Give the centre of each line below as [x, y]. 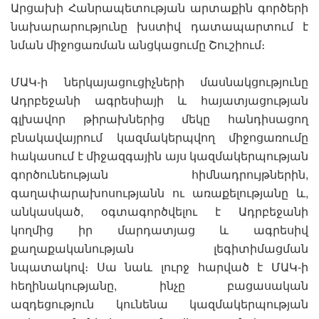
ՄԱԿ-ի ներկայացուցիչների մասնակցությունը [159, 82]
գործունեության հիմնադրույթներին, [159, 174]
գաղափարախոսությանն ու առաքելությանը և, [159, 193]
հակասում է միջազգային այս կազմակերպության [159, 156]
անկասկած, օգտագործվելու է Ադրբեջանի [159, 211]
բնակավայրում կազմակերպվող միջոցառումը [159, 137]
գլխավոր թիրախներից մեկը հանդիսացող [159, 119]
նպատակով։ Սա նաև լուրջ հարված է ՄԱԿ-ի [159, 267]
